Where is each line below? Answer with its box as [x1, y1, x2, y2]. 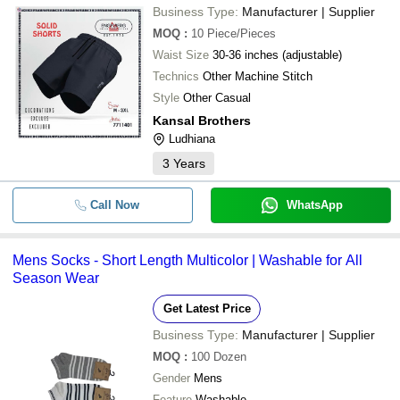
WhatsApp [286, 198, 343, 212]
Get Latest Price [162, 302, 251, 315]
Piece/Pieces [207, 27, 276, 40]
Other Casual [183, 91, 251, 104]
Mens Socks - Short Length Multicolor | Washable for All [12, 253, 362, 268]
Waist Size [153, 48, 209, 62]
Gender [153, 371, 190, 385]
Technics [153, 70, 199, 83]
